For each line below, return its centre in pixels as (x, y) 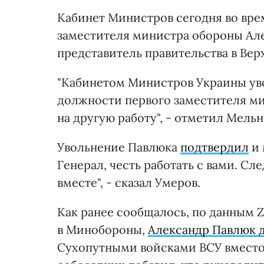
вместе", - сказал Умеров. (129, 183)
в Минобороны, (103, 230)
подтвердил (214, 147)
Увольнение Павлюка (119, 147)
